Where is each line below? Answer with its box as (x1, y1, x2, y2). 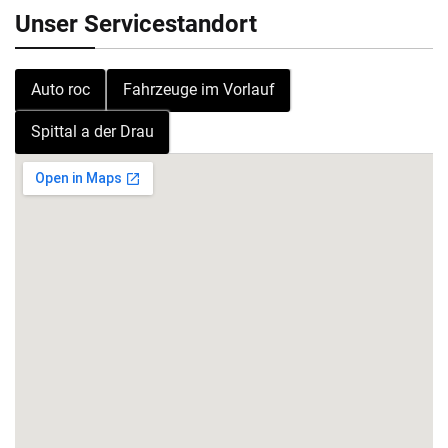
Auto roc (31, 80, 90, 100)
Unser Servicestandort (15, 10, 257, 39)
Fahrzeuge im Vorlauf (123, 80, 275, 100)
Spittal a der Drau (31, 122, 154, 142)
